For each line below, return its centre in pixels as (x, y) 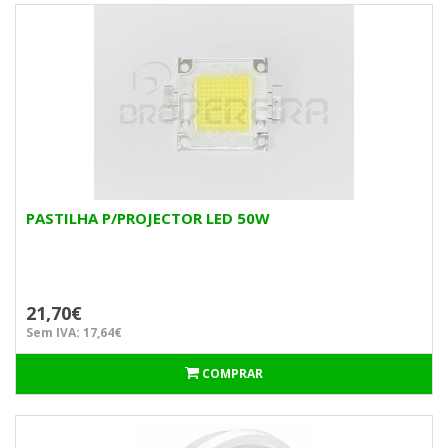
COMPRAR (232, 373)
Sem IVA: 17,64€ (74, 332)
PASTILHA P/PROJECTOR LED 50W (148, 218)
